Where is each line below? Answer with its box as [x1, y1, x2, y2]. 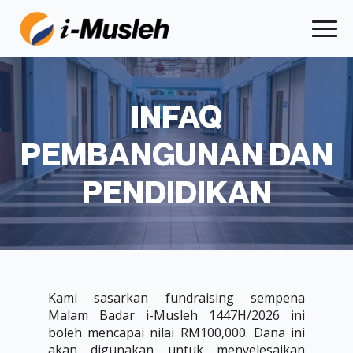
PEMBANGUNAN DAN [20, 135, 333, 173]
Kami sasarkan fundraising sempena [47, 289, 306, 307]
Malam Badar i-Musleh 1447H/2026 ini [47, 307, 306, 324]
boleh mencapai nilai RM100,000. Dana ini [47, 324, 306, 341]
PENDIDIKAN [81, 173, 272, 210]
